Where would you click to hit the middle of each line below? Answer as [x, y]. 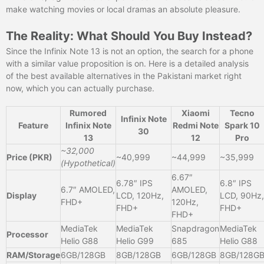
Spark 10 [242, 125]
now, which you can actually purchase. [80, 88]
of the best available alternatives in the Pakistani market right [124, 75]
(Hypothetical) [88, 163]
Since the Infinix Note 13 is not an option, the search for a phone [130, 51]
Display [22, 195]
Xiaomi [195, 113]
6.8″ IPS [236, 183]
